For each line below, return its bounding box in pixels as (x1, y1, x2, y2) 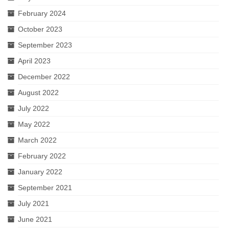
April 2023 (18, 57, 51, 65)
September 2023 (18, 41, 72, 49)
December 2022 (18, 73, 70, 81)
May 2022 (18, 120, 50, 128)
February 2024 (18, 9, 66, 17)
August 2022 (18, 88, 59, 97)
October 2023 (18, 25, 62, 33)
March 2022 (18, 136, 57, 144)
